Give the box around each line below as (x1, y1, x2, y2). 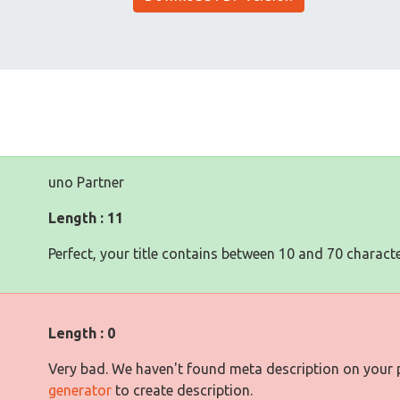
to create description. (112, 382, 253, 398)
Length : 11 (48, 210, 123, 226)
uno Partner (48, 174, 124, 190)
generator (48, 382, 112, 398)
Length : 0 (48, 325, 115, 341)
